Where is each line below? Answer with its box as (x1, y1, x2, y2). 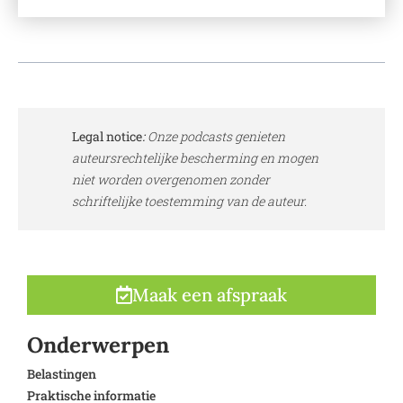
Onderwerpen (27, 331, 169, 360)
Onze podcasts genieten (145, 128, 285, 146)
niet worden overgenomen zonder (72, 171, 270, 189)
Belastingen (27, 365, 96, 383)
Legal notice (72, 128, 142, 146)
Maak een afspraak (132, 283, 287, 307)
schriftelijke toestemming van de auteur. (72, 193, 307, 210)
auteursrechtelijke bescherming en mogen (72, 149, 318, 167)
